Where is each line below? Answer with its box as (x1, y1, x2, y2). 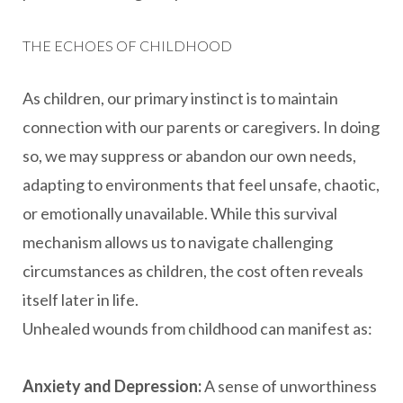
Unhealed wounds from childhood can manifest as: (22, 318, 372, 338)
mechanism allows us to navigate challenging (22, 232, 333, 252)
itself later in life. (22, 290, 139, 309)
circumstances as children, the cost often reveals (22, 261, 363, 281)
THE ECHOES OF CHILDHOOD (22, 37, 232, 54)
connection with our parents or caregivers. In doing (22, 117, 380, 137)
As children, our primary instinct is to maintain (22, 88, 338, 108)
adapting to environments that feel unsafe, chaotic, (22, 175, 380, 194)
